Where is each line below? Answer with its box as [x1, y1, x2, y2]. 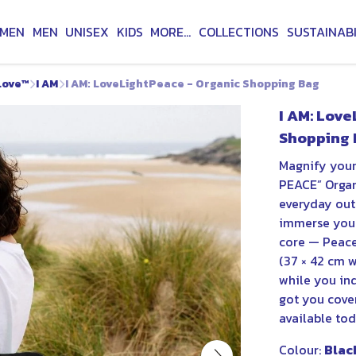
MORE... [150, 22, 192, 41]
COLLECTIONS [199, 22, 280, 41]
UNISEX [65, 22, 110, 41]
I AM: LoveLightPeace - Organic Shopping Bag [65, 75, 319, 92]
